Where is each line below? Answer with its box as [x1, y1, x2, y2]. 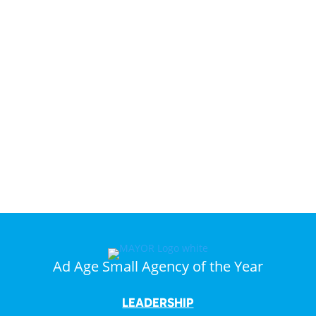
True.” [116, 89, 200, 128]
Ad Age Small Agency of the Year [52, 257, 263, 276]
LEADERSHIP [122, 295, 194, 310]
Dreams [103, 4, 213, 44]
